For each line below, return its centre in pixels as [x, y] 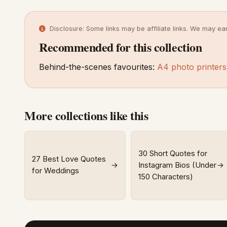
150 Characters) [165, 177]
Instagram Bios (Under [177, 165]
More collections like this [86, 116]
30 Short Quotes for [173, 153]
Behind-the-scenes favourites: [98, 67]
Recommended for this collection [121, 47]
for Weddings [56, 171]
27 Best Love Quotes [69, 159]
